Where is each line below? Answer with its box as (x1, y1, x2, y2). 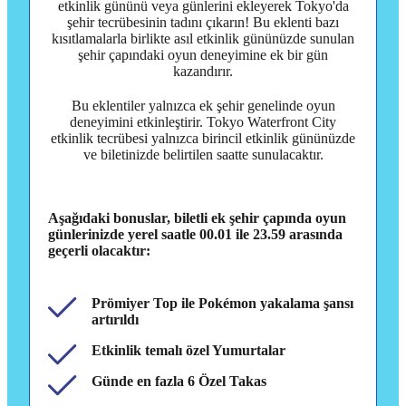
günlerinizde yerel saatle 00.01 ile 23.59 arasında (48, 227, 343, 243)
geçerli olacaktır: (48, 243, 150, 259)
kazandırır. (173, 63, 233, 80)
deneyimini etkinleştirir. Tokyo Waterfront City (70, 114, 336, 130)
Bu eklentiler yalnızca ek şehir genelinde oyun (71, 98, 335, 114)
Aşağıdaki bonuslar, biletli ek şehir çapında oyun (48, 210, 346, 227)
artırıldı (92, 312, 139, 328)
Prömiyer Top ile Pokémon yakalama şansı (92, 295, 353, 312)
